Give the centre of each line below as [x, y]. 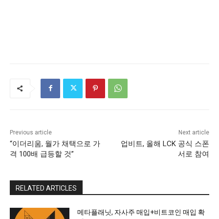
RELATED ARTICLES [46, 188]
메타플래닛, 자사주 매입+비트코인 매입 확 [141, 212]
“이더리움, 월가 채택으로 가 [55, 143]
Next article [194, 132]
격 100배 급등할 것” [42, 154]
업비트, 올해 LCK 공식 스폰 [165, 143]
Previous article [31, 132]
